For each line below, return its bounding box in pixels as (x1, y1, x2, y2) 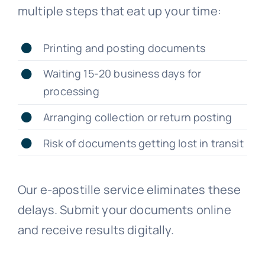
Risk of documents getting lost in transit (43, 135, 244, 150)
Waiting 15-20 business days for (43, 66, 202, 81)
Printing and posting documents (43, 40, 205, 55)
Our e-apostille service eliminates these (17, 181, 241, 198)
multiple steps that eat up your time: (17, 2, 221, 19)
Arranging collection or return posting (43, 109, 232, 124)
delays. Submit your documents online (17, 201, 231, 218)
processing (43, 84, 99, 99)
